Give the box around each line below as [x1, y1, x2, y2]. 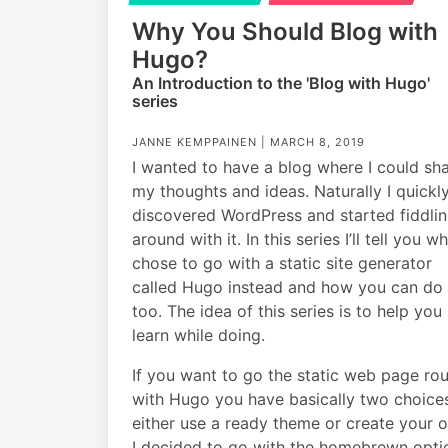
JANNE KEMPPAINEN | [132, 134, 270, 149]
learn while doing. [132, 324, 265, 345]
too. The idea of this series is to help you [132, 300, 442, 321]
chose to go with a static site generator [132, 252, 432, 273]
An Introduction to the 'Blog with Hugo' [132, 72, 430, 93]
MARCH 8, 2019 [270, 134, 365, 149]
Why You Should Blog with [132, 16, 438, 46]
